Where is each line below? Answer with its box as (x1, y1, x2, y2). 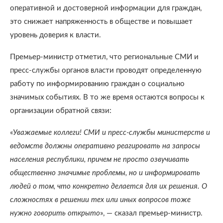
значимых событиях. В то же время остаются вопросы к (10, 94, 205, 101)
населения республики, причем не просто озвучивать (10, 156, 189, 163)
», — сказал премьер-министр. (100, 210, 203, 217)
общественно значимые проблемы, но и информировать (10, 169, 200, 177)
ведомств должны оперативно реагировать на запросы (10, 142, 200, 150)
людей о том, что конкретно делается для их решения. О (10, 183, 207, 190)
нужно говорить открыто (10, 210, 100, 217)
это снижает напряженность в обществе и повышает (10, 18, 193, 25)
